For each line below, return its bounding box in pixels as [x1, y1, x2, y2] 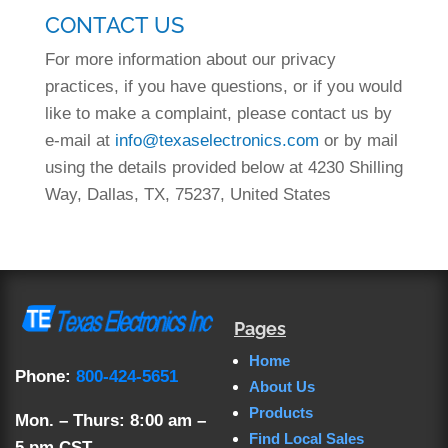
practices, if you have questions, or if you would [44, 77, 402, 96]
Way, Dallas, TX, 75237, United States [44, 185, 331, 204]
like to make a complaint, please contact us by [44, 104, 392, 123]
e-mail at [44, 131, 115, 150]
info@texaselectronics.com [114, 131, 319, 150]
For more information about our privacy [44, 50, 336, 69]
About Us [249, 378, 315, 395]
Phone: [15, 366, 76, 386]
